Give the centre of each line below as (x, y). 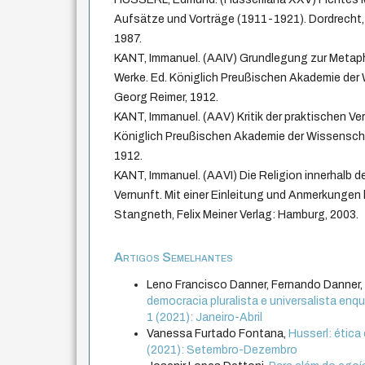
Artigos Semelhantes (174, 257)
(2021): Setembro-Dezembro (222, 350)
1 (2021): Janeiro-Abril (205, 318)
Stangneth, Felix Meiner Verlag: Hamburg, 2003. (237, 215)
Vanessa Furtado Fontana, (218, 334)
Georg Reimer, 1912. (167, 98)
